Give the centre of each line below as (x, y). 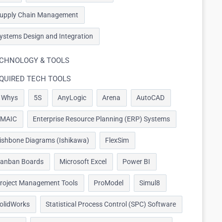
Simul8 (150, 183)
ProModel (109, 183)
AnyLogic (72, 98)
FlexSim (117, 140)
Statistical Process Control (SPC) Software (111, 204)
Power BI (136, 162)
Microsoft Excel (83, 162)
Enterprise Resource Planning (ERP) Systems (101, 119)
